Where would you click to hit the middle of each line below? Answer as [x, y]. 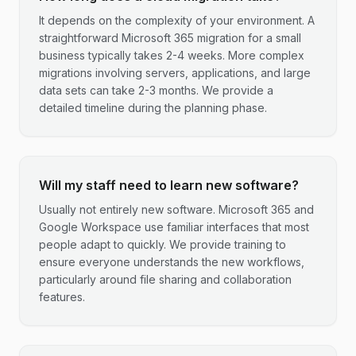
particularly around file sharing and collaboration [165, 279]
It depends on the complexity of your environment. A [177, 20]
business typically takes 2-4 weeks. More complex [172, 55]
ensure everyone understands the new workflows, [172, 262]
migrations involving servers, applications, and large [175, 73]
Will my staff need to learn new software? [169, 185]
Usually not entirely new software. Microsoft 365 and [176, 209]
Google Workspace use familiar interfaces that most [174, 227]
